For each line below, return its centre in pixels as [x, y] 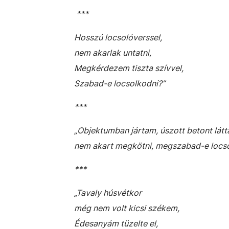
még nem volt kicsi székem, [127, 208]
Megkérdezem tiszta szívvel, [129, 68]
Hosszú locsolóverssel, [118, 37]
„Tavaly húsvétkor [108, 193]
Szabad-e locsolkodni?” [120, 83]
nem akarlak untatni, [113, 53]
